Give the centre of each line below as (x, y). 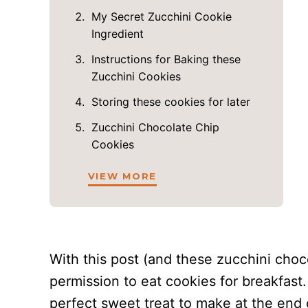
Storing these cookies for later (170, 102)
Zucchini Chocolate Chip (155, 127)
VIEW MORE (122, 176)
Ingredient (117, 34)
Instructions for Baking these (166, 59)
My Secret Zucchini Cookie (161, 16)
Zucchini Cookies (136, 76)
